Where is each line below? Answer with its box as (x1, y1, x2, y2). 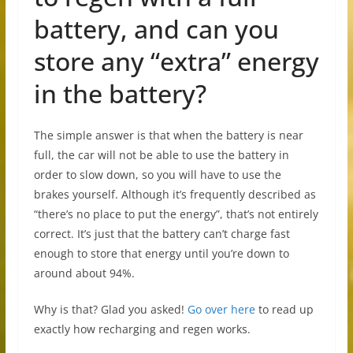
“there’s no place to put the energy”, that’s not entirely (33, 206, 318, 222)
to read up (255, 302, 314, 318)
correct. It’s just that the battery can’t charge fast (33, 226, 290, 242)
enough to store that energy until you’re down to (33, 246, 289, 262)
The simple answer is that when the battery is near (33, 128, 303, 143)
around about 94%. (33, 266, 135, 281)
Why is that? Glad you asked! (33, 302, 188, 318)
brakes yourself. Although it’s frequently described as (33, 187, 316, 203)
